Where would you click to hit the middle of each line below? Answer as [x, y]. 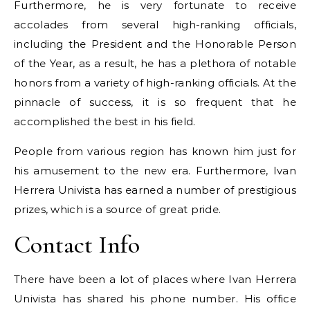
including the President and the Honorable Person [155, 44]
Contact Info [77, 245]
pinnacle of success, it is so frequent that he [155, 102]
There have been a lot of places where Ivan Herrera [155, 279]
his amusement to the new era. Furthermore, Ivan [155, 171]
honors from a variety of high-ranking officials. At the [155, 83]
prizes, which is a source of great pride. [118, 209]
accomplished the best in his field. [105, 121]
